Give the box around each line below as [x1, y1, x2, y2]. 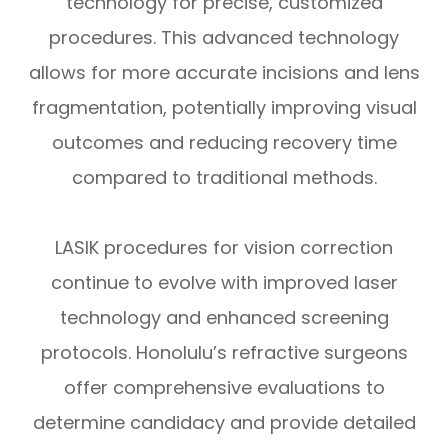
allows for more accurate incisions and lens [28, 59, 420, 85]
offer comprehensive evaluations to [63, 374, 385, 400]
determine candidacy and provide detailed [32, 409, 416, 435]
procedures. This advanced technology [49, 24, 399, 50]
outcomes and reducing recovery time [51, 129, 397, 155]
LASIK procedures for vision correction [55, 234, 393, 260]
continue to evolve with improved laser [50, 269, 398, 295]
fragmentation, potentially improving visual [31, 94, 417, 120]
